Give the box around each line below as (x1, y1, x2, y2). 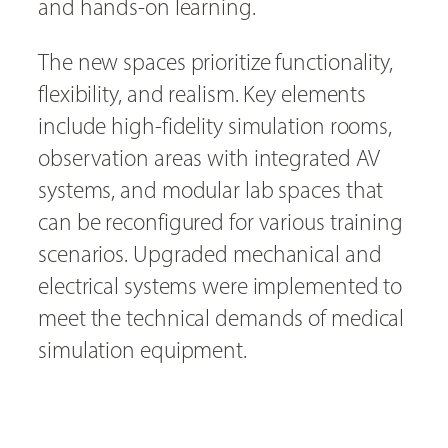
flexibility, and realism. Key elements (38, 80, 367, 109)
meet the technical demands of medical (38, 304, 405, 333)
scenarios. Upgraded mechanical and (38, 240, 382, 269)
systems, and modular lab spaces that (38, 176, 384, 205)
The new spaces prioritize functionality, (38, 48, 393, 77)
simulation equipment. (38, 336, 247, 365)
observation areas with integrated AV (38, 144, 381, 173)
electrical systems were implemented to (38, 272, 403, 301)
